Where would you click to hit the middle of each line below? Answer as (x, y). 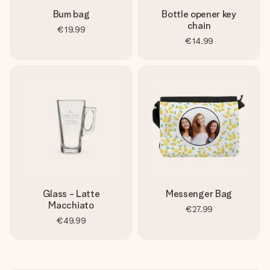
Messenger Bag (199, 194)
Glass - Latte (71, 194)
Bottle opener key (199, 14)
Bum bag (71, 14)
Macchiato (71, 205)
